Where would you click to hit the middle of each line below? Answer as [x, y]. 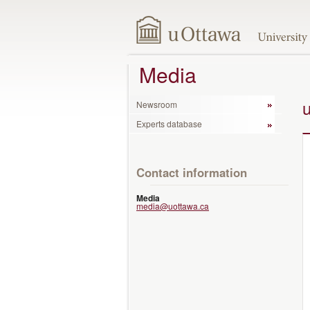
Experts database [169, 123]
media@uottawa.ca [173, 206]
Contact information [192, 172]
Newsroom [157, 104]
